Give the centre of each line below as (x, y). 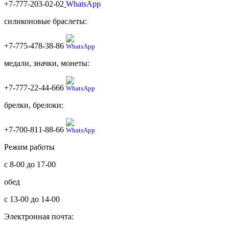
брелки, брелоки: (34, 105)
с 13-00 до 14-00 (32, 199)
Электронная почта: (39, 216)
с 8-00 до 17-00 (30, 164)
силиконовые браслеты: (45, 21)
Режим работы (29, 147)
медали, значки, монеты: (47, 63)
